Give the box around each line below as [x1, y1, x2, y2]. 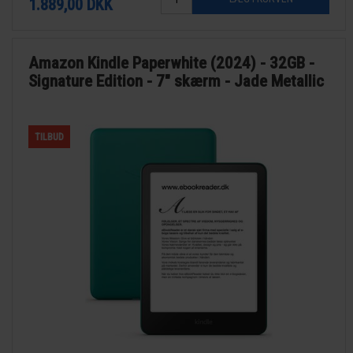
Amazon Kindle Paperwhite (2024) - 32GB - [28, 53, 315, 72]
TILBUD [35, 131, 65, 143]
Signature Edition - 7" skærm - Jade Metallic [28, 71, 325, 91]
